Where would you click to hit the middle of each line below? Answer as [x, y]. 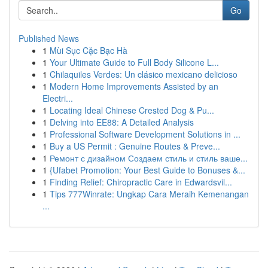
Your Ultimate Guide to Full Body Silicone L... [134, 62]
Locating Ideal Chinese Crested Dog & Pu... [132, 110]
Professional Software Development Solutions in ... [145, 134]
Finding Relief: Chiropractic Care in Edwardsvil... [141, 182]
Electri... [58, 98]
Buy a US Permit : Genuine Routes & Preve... [135, 146]
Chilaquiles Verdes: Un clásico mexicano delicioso [144, 74]
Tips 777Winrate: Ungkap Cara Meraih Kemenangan [149, 194]
